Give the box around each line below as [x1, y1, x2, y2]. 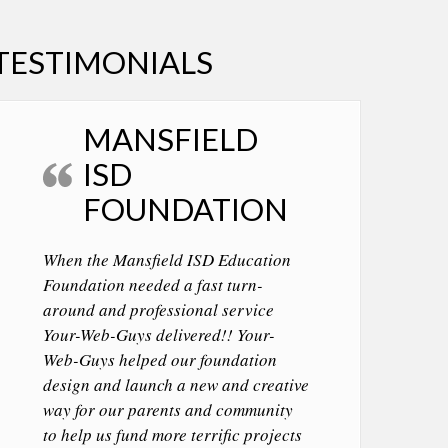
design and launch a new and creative [43, 373, 309, 396]
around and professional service [43, 298, 274, 321]
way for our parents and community [43, 398, 293, 421]
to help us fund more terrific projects [43, 423, 302, 446]
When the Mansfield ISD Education [43, 248, 291, 271]
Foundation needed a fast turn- [43, 273, 263, 296]
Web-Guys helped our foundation [43, 348, 277, 371]
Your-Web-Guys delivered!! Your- [43, 323, 275, 346]
